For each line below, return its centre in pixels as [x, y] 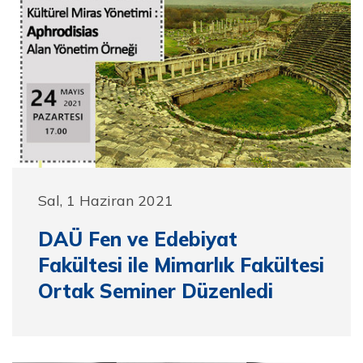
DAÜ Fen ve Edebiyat [138, 239]
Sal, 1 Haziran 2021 [106, 200]
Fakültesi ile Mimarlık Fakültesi [181, 265]
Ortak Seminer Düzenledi [156, 291]
